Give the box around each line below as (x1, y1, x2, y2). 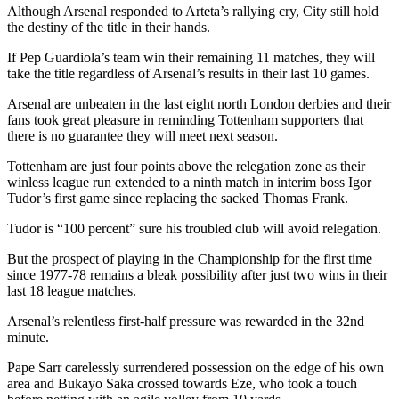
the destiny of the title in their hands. (7, 19, 210, 35)
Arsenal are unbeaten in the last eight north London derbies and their (7, 95, 391, 111)
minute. (7, 329, 49, 345)
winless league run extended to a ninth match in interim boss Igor (7, 174, 371, 190)
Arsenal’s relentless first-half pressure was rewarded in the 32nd (7, 313, 364, 329)
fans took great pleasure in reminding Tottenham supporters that (7, 111, 363, 127)
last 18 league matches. (7, 282, 136, 298)
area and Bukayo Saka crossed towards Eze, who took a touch (7, 375, 357, 391)
